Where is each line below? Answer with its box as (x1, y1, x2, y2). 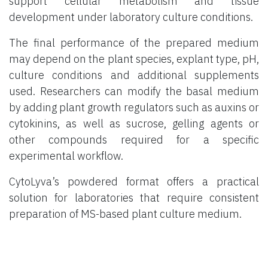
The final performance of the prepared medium (9, 35, 259, 50)
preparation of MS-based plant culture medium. (9, 206, 242, 221)
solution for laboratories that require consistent (9, 190, 259, 205)
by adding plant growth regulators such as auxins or (9, 100, 259, 114)
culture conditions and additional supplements (9, 68, 259, 82)
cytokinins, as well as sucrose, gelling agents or (9, 116, 259, 130)
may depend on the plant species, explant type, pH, (9, 51, 259, 66)
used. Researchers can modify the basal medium (9, 84, 259, 98)
